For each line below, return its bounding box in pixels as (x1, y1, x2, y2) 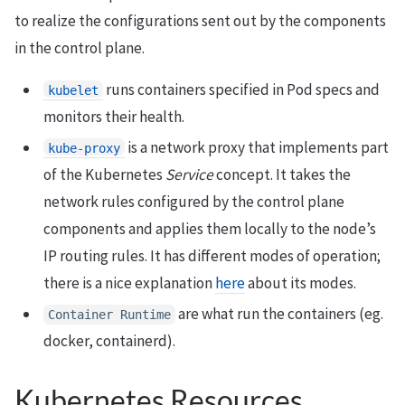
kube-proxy (48, 141, 120, 156)
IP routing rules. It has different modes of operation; (43, 246, 381, 267)
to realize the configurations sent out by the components (14, 11, 386, 32)
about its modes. (245, 273, 356, 294)
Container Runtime (48, 307, 171, 323)
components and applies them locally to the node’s (43, 219, 376, 240)
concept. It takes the (213, 165, 351, 185)
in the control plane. (14, 38, 145, 59)
